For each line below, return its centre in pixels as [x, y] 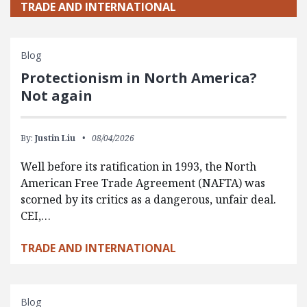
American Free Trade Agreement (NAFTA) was [143, 183]
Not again [57, 95]
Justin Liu [55, 138]
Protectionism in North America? [139, 77]
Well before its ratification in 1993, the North [138, 166]
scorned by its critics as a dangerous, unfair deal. [148, 199]
